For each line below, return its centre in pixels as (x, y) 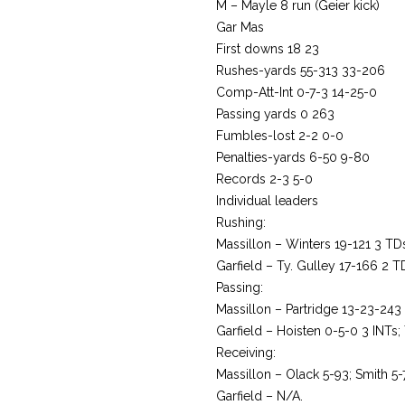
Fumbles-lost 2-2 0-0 (280, 136)
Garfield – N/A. (259, 396)
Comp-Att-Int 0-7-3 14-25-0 (297, 92)
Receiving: (246, 353)
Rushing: (241, 222)
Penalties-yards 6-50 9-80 (293, 157)
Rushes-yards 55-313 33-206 (301, 71)
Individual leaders (267, 201)
